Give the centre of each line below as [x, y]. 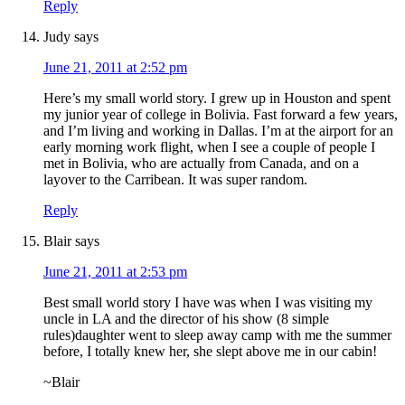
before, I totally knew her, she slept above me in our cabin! [210, 352]
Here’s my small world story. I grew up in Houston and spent [217, 99]
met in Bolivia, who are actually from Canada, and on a [201, 164]
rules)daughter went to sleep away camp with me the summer [217, 335]
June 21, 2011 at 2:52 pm [115, 68]
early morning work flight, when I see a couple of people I [209, 147]
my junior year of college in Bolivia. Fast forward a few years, [221, 115]
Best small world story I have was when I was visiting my [208, 303]
